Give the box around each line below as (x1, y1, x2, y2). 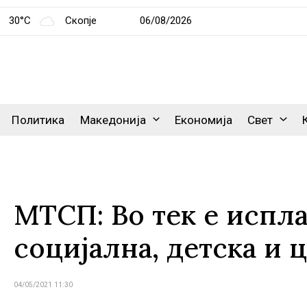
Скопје (65, 14, 97, 27)
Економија (175, 113, 233, 127)
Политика (12, 113, 65, 127)
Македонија (79, 113, 146, 127)
